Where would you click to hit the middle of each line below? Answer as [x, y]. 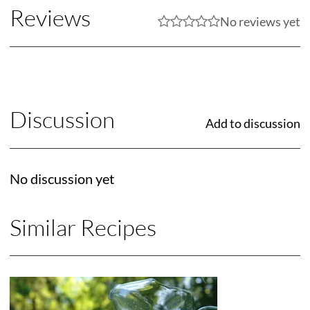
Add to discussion [253, 124]
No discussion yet [62, 179]
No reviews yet [260, 22]
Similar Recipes [83, 227]
